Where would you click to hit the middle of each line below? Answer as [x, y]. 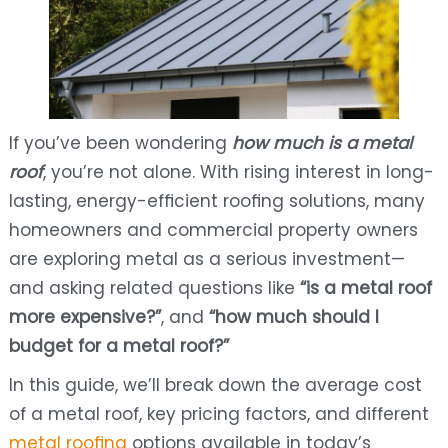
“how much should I [293, 317]
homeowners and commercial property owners [213, 230]
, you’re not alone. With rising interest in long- [238, 172]
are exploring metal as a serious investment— [206, 259]
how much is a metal [321, 143]
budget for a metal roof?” [118, 346]
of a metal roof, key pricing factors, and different [218, 414]
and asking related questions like [154, 288]
